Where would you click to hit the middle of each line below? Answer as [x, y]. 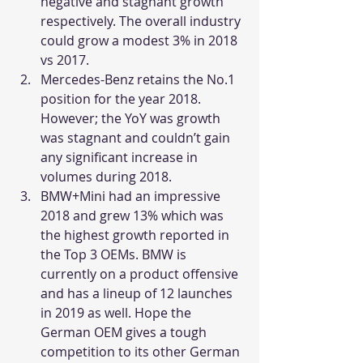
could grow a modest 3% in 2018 [141, 41]
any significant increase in [121, 158]
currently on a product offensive [141, 274]
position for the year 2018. [122, 99]
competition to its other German [142, 352]
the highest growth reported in [137, 235]
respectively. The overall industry [142, 21]
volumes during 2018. [106, 177]
